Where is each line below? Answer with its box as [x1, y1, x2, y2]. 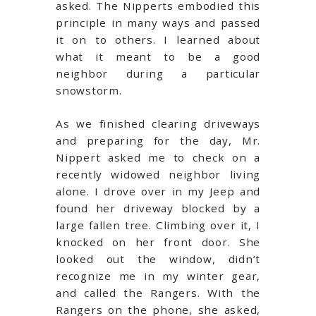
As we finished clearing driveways [56, 116, 260, 130]
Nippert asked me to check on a [56, 150, 260, 164]
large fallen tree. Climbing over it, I [56, 217, 260, 232]
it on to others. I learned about [56, 32, 260, 47]
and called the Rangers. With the [56, 285, 260, 300]
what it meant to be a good [56, 49, 260, 63]
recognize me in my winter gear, [56, 268, 260, 283]
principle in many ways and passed [56, 15, 260, 30]
